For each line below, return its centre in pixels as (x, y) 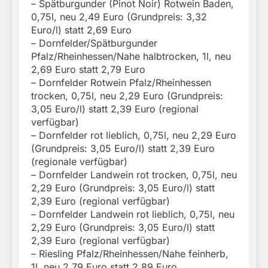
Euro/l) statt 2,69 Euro (81, 30)
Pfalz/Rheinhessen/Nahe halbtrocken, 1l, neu (131, 57)
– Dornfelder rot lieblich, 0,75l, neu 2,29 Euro (134, 135)
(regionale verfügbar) (79, 162)
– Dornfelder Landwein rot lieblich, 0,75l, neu (133, 214)
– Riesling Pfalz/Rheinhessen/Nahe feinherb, (130, 254)
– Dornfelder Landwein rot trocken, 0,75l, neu (134, 175)
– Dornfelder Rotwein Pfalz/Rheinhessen (121, 83)
